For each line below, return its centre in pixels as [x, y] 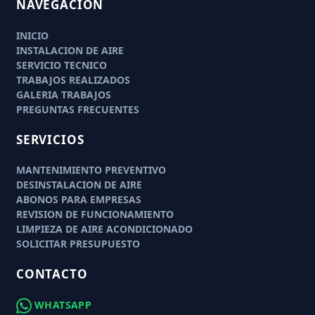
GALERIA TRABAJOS [63, 94]
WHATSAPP [61, 304]
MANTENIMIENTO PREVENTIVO [91, 170]
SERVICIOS [50, 139]
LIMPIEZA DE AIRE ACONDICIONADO [104, 229]
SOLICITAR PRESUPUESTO [78, 244]
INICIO [32, 35]
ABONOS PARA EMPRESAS [78, 200]
